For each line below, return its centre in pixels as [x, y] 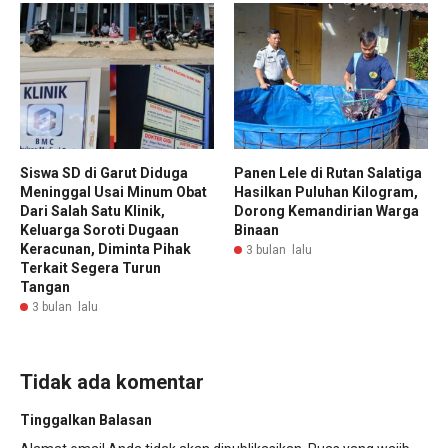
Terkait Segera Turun [90, 267]
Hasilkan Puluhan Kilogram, [326, 191]
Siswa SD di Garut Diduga [104, 172]
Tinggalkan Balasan [86, 419]
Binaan [256, 229]
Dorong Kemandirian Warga [326, 210]
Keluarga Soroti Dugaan [99, 229]
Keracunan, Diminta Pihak [105, 248]
